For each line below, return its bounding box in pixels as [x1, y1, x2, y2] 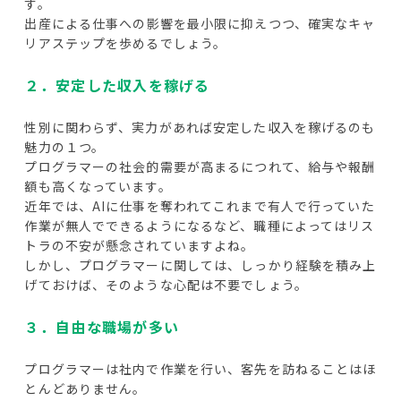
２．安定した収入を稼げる [24, 74, 210, 97]
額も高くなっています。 [24, 177, 172, 196]
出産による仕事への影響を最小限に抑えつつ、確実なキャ [24, 14, 376, 33]
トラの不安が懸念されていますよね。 [24, 236, 255, 255]
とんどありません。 [24, 380, 147, 398]
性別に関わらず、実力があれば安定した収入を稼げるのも [24, 118, 376, 137]
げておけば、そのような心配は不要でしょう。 [24, 276, 308, 294]
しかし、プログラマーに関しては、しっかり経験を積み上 [24, 256, 377, 275]
